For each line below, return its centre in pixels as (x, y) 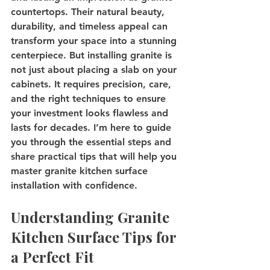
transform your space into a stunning (95, 41)
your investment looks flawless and (91, 113)
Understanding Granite (92, 217)
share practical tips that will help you (95, 156)
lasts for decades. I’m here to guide (93, 127)
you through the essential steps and (93, 142)
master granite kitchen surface (81, 171)
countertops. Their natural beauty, (89, 12)
